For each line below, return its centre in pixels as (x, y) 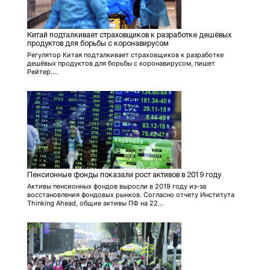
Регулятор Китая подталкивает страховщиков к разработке (125, 55)
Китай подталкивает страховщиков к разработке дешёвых (129, 35)
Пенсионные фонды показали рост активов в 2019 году (124, 175)
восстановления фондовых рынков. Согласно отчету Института (131, 194)
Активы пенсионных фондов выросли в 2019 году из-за (117, 186)
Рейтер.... (42, 71)
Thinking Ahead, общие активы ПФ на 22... (95, 203)
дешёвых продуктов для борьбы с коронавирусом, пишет (121, 63)
